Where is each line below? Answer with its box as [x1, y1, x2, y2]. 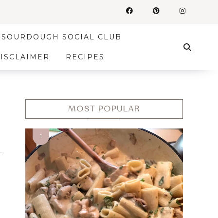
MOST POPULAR [68, 105, 140, 113]
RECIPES [65, 53, 105, 61]
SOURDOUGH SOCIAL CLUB [1, 33, 122, 41]
